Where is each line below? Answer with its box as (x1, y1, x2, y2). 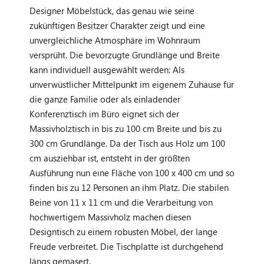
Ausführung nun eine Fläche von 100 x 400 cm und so (29, 166, 235, 179)
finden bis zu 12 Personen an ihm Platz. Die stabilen (29, 181, 229, 193)
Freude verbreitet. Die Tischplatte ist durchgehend (29, 240, 223, 252)
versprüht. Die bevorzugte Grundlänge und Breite (29, 48, 220, 61)
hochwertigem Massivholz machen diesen (29, 210, 191, 223)
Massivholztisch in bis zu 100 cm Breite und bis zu (29, 122, 222, 134)
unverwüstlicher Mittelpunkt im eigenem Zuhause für (29, 78, 234, 90)
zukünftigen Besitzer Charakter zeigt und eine (29, 19, 205, 31)
